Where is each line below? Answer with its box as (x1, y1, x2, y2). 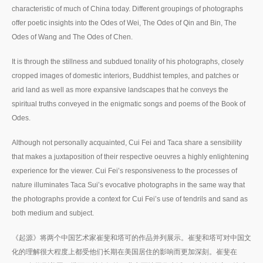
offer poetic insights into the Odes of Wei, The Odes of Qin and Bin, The (12, 18, 237, 27)
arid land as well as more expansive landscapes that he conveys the (12, 85, 228, 94)
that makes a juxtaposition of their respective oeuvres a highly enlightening (12, 152, 249, 161)
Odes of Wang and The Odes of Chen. (12, 32, 133, 41)
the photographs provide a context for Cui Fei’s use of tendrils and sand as (12, 194, 248, 203)
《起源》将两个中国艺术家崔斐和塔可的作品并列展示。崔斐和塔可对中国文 (12, 233, 251, 242)
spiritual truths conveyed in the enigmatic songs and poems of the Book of (12, 99, 245, 108)
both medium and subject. (12, 208, 94, 217)
